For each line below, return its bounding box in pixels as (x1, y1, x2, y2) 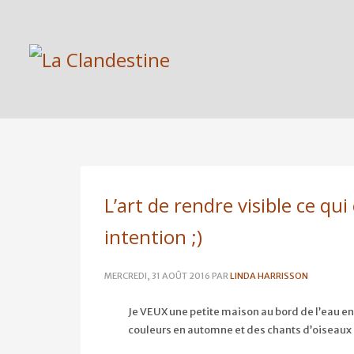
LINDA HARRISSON (230, 270, 308, 281)
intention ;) (104, 224, 202, 250)
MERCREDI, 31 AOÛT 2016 (104, 270, 210, 281)
